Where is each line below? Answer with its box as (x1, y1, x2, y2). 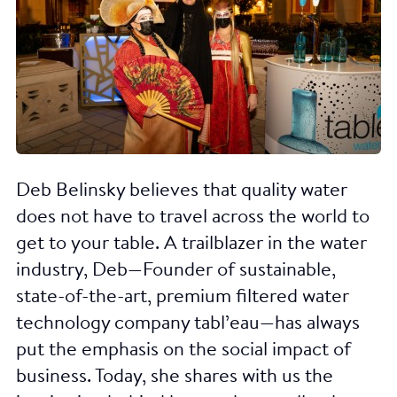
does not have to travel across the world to (16, 207, 370, 228)
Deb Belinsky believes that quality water (16, 181, 347, 201)
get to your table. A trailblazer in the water (16, 234, 367, 254)
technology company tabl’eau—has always (16, 314, 360, 334)
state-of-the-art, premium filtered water (16, 287, 349, 307)
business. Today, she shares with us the (16, 367, 333, 387)
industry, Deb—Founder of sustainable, (16, 261, 336, 281)
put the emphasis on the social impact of (16, 340, 351, 361)
